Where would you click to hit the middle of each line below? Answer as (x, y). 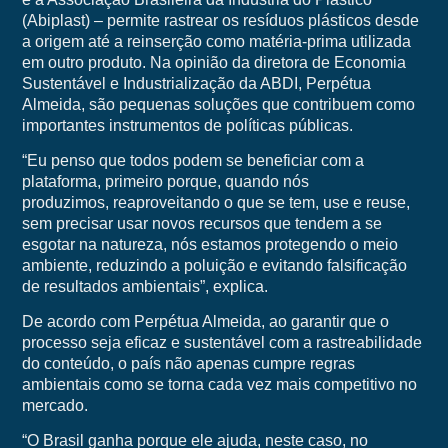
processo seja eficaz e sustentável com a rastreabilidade (221, 343)
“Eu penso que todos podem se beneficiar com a (192, 161)
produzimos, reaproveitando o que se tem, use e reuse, (215, 203)
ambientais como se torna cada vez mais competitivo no (219, 385)
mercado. (54, 406)
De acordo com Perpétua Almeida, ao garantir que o (205, 322)
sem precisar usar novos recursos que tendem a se (201, 224)
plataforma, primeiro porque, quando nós (165, 182)
